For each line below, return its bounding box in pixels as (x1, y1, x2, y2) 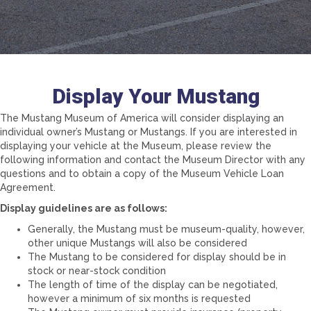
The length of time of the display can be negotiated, (28, 279, 278, 290)
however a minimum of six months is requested (28, 293, 251, 304)
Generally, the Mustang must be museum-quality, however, (28, 224, 305, 235)
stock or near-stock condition (28, 265, 166, 276)
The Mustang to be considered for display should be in (28, 251, 286, 262)
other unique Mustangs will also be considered (28, 237, 247, 249)
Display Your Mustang (51, 84, 260, 108)
